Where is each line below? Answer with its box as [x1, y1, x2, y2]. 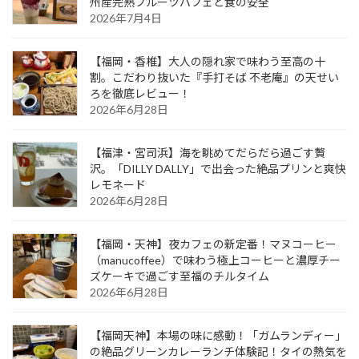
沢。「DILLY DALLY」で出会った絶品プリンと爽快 [90, 161, 346, 175]
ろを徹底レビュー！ [90, 86, 191, 100]
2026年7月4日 [90, 10, 162, 25]
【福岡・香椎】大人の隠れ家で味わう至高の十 [90, 54, 325, 68]
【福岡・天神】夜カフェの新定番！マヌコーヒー [90, 236, 337, 251]
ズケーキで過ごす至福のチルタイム [90, 268, 269, 283]
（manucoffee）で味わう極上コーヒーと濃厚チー [90, 252, 341, 267]
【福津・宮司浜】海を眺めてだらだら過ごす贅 [90, 145, 325, 159]
